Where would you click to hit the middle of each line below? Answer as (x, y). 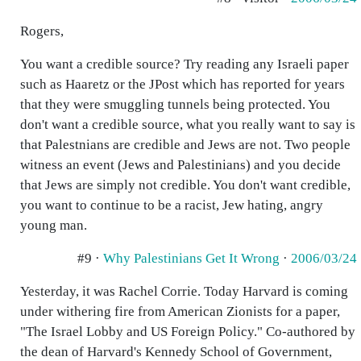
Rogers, (42, 31)
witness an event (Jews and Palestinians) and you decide (180, 165)
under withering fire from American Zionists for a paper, (180, 311)
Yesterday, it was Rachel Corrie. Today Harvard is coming (184, 291)
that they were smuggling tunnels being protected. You (175, 104)
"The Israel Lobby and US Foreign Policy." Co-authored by (188, 332)
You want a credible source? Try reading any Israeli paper (185, 64)
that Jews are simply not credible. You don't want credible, (185, 185)
